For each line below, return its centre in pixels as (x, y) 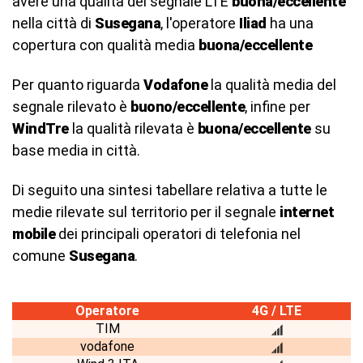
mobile (34, 234)
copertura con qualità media (105, 45)
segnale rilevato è (71, 107)
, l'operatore (200, 23)
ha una (290, 23)
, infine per (278, 107)
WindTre (41, 128)
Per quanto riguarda (78, 85)
